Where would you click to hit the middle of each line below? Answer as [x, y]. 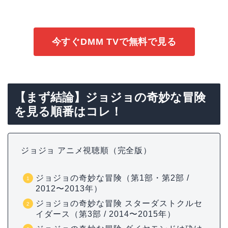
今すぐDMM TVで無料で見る [114, 42]
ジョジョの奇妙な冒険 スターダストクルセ [119, 204]
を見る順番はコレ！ [68, 112]
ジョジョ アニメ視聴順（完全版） [86, 151]
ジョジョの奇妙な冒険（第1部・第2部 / [112, 178]
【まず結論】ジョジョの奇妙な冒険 [110, 97]
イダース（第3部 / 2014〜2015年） [106, 214]
